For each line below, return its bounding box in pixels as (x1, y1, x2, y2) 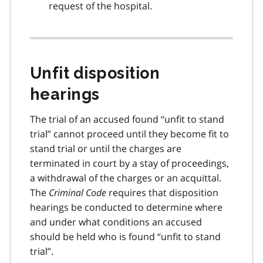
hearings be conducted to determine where (30, 200, 222, 214)
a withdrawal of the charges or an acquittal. (30, 171, 221, 184)
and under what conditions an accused (30, 215, 202, 228)
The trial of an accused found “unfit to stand (30, 112, 224, 126)
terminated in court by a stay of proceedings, (30, 156, 229, 170)
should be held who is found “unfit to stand (30, 230, 221, 243)
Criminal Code (49, 186, 106, 199)
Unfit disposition (30, 63, 160, 82)
